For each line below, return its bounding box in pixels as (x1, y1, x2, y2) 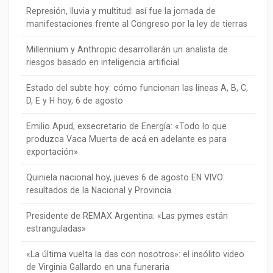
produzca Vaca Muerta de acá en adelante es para (26, 134, 227, 144)
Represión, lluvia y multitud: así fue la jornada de (26, 6, 216, 16)
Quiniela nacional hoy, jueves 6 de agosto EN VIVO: (26, 172, 225, 183)
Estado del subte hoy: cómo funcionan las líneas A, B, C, (26, 83, 248, 93)
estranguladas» (26, 224, 86, 234)
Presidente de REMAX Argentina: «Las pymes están (26, 211, 228, 221)
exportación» (26, 147, 78, 157)
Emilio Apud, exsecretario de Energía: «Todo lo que (26, 121, 227, 132)
